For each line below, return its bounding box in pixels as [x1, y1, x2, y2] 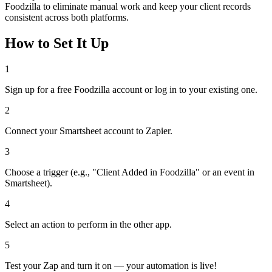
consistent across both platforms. [5, 12, 129, 23]
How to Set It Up [5, 35, 109, 52]
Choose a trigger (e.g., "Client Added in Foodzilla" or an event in [5, 167, 254, 178]
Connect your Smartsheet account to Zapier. [5, 126, 172, 137]
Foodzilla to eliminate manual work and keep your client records [5, 1, 251, 12]
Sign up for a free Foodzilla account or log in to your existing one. [5, 84, 257, 95]
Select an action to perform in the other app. [5, 219, 172, 230]
